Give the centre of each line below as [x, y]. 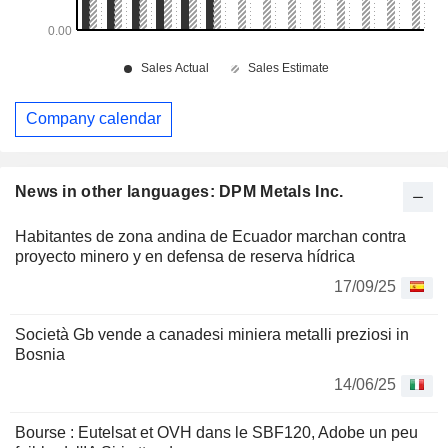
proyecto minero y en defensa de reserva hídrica [185, 256]
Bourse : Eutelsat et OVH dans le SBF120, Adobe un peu [216, 432]
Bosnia [40, 354]
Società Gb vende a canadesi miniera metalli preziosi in [212, 334]
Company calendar [93, 119]
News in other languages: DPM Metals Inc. [179, 191]
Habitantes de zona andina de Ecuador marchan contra [210, 236]
